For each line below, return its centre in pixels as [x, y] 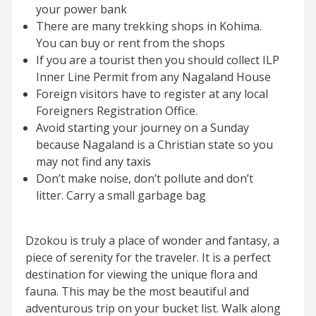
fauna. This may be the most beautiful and [137, 291]
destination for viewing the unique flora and [141, 274]
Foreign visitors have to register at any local [152, 93]
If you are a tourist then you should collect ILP [158, 60]
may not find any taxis [93, 161]
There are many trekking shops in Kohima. [149, 26]
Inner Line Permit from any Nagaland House [153, 77]
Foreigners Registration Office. [117, 110]
